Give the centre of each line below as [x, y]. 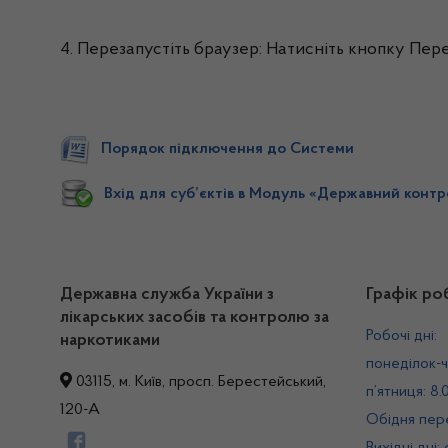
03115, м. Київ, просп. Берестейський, [199, 382]
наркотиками [110, 341]
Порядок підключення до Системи [227, 149]
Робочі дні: [401, 336]
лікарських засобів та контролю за [194, 318]
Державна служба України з [167, 295]
